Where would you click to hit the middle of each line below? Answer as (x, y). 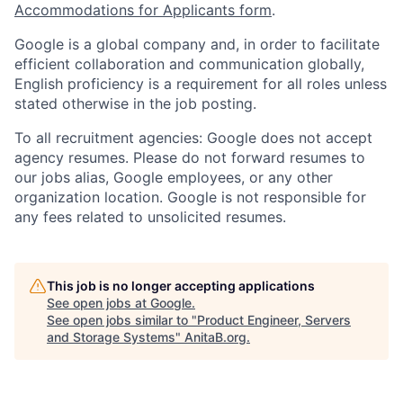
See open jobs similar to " (122, 320)
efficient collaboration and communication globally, (189, 64)
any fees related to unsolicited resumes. (150, 217)
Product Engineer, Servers (274, 320)
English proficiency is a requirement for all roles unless (201, 84)
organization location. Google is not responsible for (190, 197)
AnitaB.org (215, 337)
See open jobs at (99, 303)
